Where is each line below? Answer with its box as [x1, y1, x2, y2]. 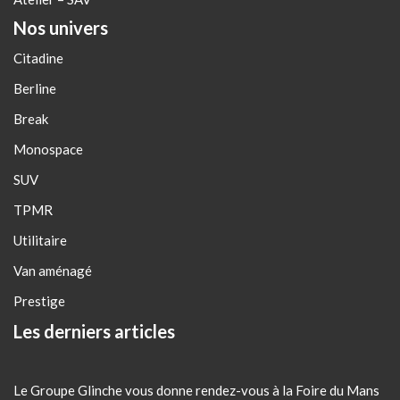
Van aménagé [13, 262, 92, 279]
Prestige [13, 293, 65, 310]
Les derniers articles [13, 321, 175, 343]
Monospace [13, 141, 83, 158]
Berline [13, 80, 56, 97]
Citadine [13, 50, 63, 67]
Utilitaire [13, 232, 67, 249]
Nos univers [13, 17, 108, 39]
